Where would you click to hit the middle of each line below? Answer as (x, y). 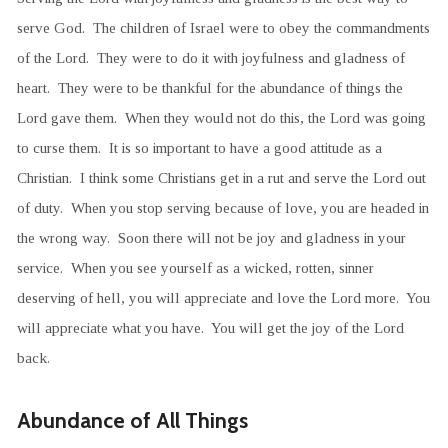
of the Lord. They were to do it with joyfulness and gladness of (210, 57)
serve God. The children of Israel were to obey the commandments (223, 27)
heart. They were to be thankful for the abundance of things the (209, 87)
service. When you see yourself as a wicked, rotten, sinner (195, 267)
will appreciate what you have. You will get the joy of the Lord (210, 327)
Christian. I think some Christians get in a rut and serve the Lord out (221, 177)
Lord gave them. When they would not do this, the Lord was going (221, 117)
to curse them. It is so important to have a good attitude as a (199, 147)
